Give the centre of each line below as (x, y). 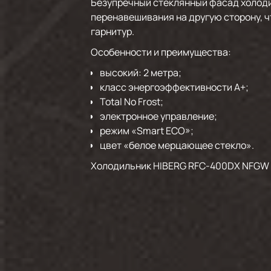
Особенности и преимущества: (161, 52)
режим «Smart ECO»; (147, 131)
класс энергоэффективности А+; (175, 87)
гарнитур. (113, 31)
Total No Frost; (132, 102)
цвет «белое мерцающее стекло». (177, 145)
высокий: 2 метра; (141, 73)
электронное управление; (159, 116)
